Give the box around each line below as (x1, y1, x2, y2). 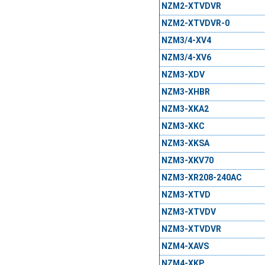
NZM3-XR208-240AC (161, 173, 242, 183)
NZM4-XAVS (161, 241, 209, 251)
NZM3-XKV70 (161, 156, 214, 166)
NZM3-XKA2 (161, 104, 209, 114)
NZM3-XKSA (161, 138, 209, 148)
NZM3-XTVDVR (161, 224, 221, 234)
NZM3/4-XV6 (161, 53, 211, 63)
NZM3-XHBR (161, 87, 210, 97)
